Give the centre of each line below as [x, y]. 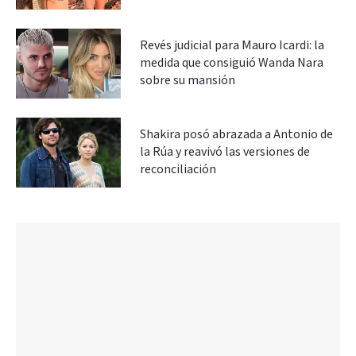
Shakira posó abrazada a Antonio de [236, 134]
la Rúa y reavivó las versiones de [225, 152]
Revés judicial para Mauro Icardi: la [232, 45]
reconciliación [178, 169]
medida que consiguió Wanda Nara [232, 63]
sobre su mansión [188, 80]
